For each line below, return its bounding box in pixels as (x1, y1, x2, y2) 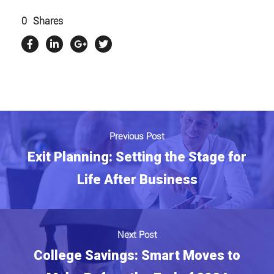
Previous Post (109, 130, 165, 142)
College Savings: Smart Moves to (34, 247, 240, 263)
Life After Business (76, 171, 198, 187)
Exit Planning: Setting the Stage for (28, 149, 246, 165)
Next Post (117, 229, 157, 240)
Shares (33, 15, 63, 27)
